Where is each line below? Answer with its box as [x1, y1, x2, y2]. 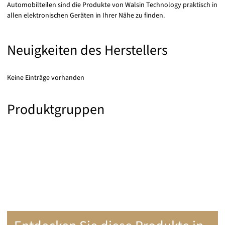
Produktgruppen [7, 99, 104, 120]
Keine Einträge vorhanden [7, 72, 84, 83]
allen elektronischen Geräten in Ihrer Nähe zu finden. [7, 10, 165, 21]
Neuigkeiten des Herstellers [7, 40, 168, 60]
